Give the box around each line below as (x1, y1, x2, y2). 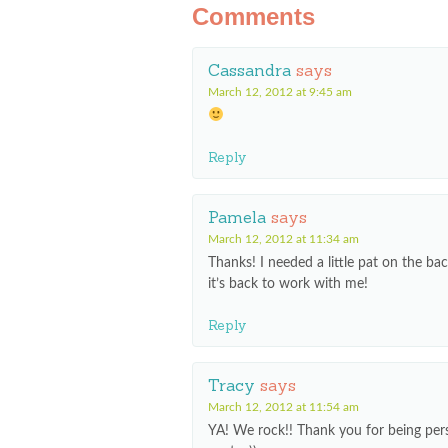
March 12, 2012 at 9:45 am (208, 86, 352, 98)
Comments (192, 3, 315, 30)
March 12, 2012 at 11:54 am (208, 401, 359, 413)
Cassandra (208, 60, 291, 80)
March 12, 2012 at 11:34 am (208, 233, 359, 245)
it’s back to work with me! (208, 277, 368, 291)
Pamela (208, 207, 266, 227)
